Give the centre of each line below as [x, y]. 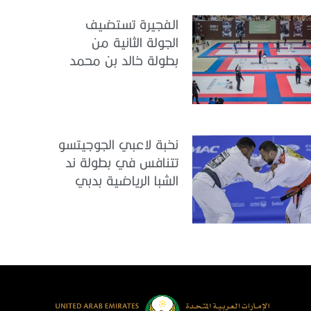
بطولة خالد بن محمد [124, 60]
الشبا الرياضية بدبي [127, 180]
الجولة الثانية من [135, 42]
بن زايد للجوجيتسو [131, 78]
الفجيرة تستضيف [132, 24]
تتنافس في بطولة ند [122, 162]
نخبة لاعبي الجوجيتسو [118, 144]
